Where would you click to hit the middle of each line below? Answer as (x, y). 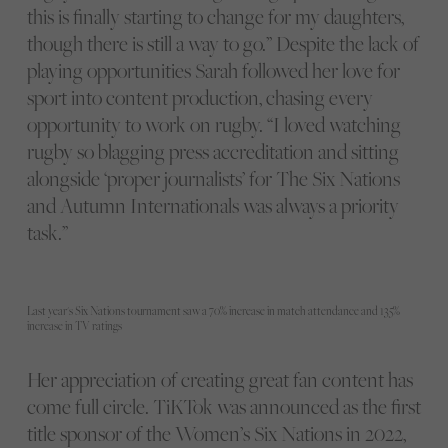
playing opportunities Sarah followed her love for (213, 70)
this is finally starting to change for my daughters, (215, 16)
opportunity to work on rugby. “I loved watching (213, 124)
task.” (47, 232)
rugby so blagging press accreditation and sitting (212, 151)
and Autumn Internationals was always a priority (212, 205)
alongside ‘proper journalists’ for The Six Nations (213, 178)
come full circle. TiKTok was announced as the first (223, 406)
